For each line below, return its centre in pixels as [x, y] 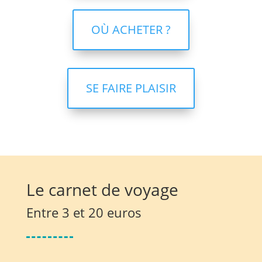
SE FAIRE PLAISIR [131, 88]
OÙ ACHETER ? [131, 29]
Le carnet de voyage [102, 189]
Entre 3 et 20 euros [84, 212]
